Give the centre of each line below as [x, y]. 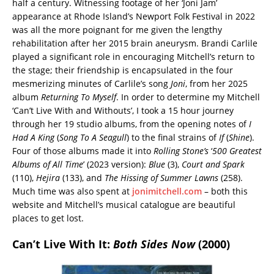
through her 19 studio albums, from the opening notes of [131, 124]
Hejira [48, 177]
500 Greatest [237, 150]
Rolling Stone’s [181, 150]
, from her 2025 [217, 83]
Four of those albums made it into [83, 150]
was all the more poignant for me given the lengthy [117, 29]
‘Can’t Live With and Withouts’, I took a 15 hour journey [123, 110]
